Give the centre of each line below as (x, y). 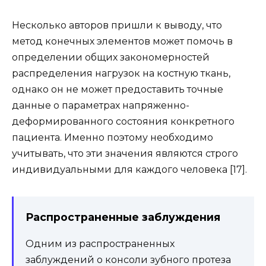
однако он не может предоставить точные (118, 89)
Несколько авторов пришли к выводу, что (117, 25)
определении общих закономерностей (111, 57)
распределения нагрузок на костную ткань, (121, 73)
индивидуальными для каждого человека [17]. (129, 169)
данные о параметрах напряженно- (101, 105)
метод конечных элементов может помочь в (122, 41)
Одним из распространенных (100, 244)
